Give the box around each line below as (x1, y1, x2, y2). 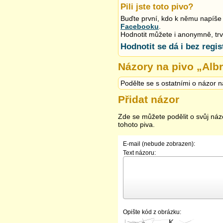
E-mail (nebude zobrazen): (123, 140, 195, 147)
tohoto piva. (118, 120, 155, 128)
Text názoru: (123, 149, 156, 156)
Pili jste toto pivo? (120, 2, 193, 11)
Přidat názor (118, 94, 179, 105)
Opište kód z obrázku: (123, 209, 181, 216)
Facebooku (120, 22, 159, 30)
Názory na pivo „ (118, 61, 202, 72)
